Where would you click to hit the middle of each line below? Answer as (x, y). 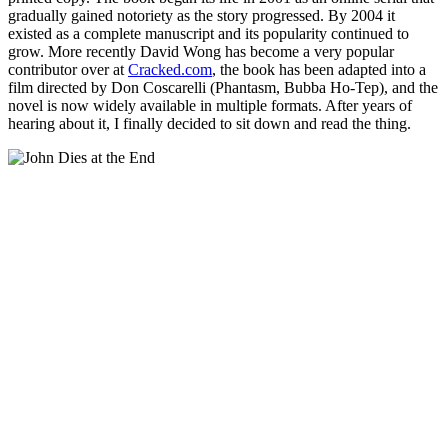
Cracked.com (170, 69)
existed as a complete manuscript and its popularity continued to (208, 33)
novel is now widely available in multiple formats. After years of (210, 105)
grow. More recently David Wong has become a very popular (201, 51)
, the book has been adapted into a (319, 69)
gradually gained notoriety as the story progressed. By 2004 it (201, 15)
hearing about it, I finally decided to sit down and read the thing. (209, 123)
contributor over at (68, 69)
